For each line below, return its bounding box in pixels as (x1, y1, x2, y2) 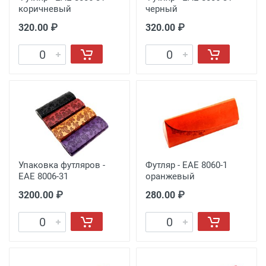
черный (145, 4, 178, 15)
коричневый (18, 4, 71, 15)
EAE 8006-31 (18, 171, 68, 182)
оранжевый (145, 171, 195, 182)
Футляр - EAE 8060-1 (145, 160, 227, 171)
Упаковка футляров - (18, 160, 105, 171)
